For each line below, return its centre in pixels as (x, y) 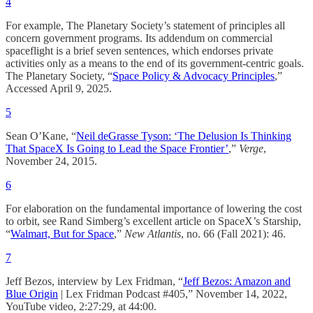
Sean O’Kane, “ (41, 136)
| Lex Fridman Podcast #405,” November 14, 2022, (173, 294)
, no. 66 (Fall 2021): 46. (233, 234)
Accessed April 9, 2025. (59, 89)
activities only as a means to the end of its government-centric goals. (155, 64)
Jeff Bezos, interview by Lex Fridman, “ (94, 282)
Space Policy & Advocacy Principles (194, 76)
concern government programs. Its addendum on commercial (139, 38)
